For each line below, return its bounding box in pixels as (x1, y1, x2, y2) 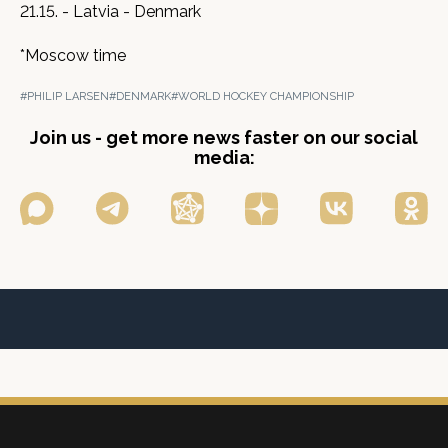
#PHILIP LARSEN (20, 90, 109, 103)
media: (193, 147, 255, 168)
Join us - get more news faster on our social (30, 127, 418, 148)
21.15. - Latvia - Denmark (20, 2, 201, 21)
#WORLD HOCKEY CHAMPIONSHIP (171, 90, 354, 103)
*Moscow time (20, 46, 126, 65)
